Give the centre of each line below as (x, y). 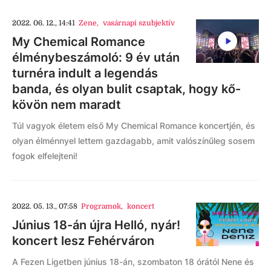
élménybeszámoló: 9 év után (96, 57)
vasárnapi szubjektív (139, 23)
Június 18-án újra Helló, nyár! (96, 225)
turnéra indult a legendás (85, 73)
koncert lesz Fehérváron (83, 241)
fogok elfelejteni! (45, 156)
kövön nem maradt (67, 105)
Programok (101, 206)
